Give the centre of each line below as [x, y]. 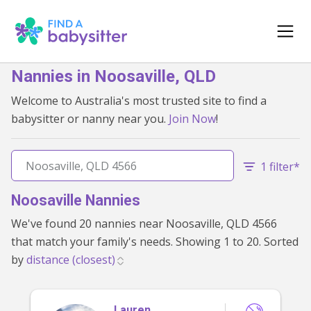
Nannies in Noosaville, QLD [114, 76]
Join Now [192, 119]
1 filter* [280, 167]
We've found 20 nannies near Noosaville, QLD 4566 [89, 224]
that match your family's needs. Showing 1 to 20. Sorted [93, 242]
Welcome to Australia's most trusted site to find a [139, 101]
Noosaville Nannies [76, 200]
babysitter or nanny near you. [90, 119]
